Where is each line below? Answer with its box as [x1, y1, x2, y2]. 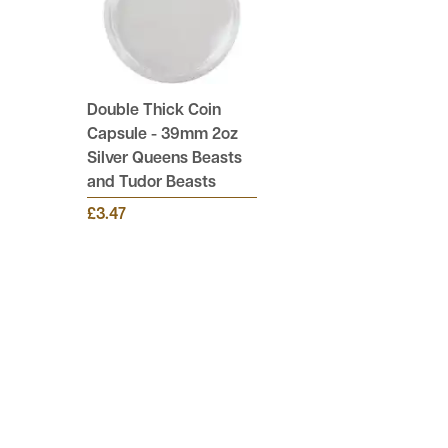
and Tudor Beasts [87, 175, 216, 191]
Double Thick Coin [87, 103, 221, 119]
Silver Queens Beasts [87, 151, 242, 167]
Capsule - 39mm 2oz [87, 127, 238, 143]
